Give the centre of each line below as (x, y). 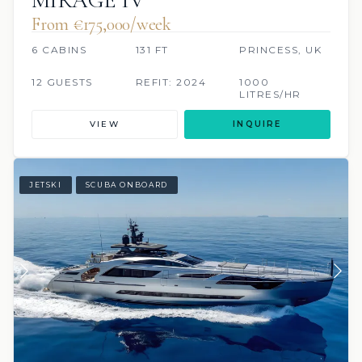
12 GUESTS (62, 82)
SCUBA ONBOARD (126, 185)
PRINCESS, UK (281, 49)
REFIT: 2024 (171, 82)
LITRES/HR (270, 94)
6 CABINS (59, 49)
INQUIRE (257, 124)
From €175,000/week (102, 24)
